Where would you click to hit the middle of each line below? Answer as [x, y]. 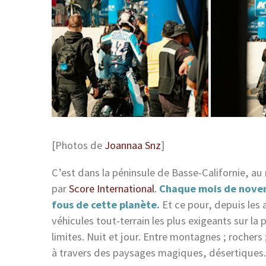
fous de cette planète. [106, 204]
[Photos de [78, 145]
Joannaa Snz [133, 145]
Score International [112, 188]
